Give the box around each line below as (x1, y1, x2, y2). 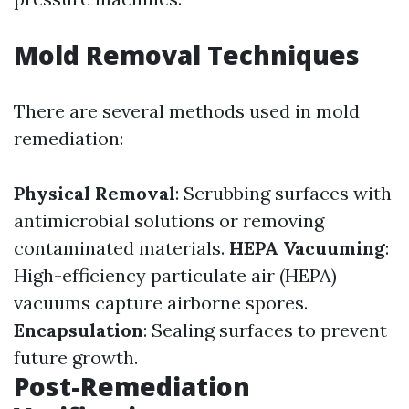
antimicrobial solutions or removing (14, 209, 324, 232)
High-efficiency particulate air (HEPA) (14, 264, 337, 287)
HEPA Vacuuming (229, 236, 385, 259)
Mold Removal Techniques (14, 37, 360, 72)
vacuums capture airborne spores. (14, 291, 308, 314)
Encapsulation (14, 319, 143, 341)
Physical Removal (14, 182, 175, 204)
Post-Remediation (14, 369, 250, 404)
